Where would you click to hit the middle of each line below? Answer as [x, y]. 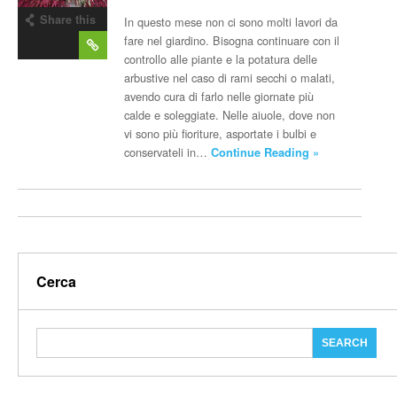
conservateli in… [168, 152]
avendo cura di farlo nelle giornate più [219, 96]
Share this [68, 19]
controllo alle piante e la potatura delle [221, 59]
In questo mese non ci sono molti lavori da [231, 22]
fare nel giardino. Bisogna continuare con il [232, 40]
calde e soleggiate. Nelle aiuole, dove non [230, 115]
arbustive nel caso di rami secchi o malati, [230, 78]
